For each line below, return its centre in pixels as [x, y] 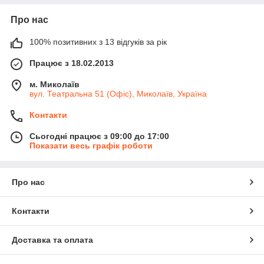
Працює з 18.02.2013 [72, 63]
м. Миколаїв [55, 84]
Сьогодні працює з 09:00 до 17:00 [99, 136]
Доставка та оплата [52, 240]
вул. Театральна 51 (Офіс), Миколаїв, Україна [118, 93]
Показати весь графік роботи [91, 145]
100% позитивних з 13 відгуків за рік [98, 42]
